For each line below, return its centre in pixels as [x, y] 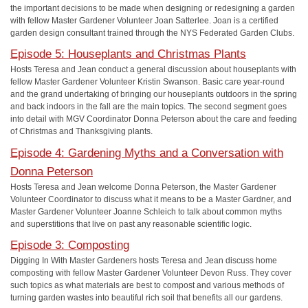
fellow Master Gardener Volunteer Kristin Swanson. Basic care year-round [147, 82]
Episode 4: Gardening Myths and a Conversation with [147, 153]
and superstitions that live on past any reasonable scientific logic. [131, 224]
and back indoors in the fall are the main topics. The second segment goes [148, 107]
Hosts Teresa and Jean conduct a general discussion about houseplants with [153, 69]
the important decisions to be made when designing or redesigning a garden [153, 8]
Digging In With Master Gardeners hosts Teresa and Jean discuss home [144, 261]
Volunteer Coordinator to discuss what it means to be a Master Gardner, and [151, 199]
